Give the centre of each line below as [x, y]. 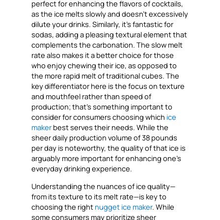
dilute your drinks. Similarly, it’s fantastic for [103, 24]
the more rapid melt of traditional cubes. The [106, 76]
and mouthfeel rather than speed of [92, 96]
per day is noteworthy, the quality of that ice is [109, 148]
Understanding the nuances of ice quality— [104, 186]
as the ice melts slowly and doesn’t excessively [110, 14]
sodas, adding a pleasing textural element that [110, 35]
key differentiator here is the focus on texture [108, 86]
